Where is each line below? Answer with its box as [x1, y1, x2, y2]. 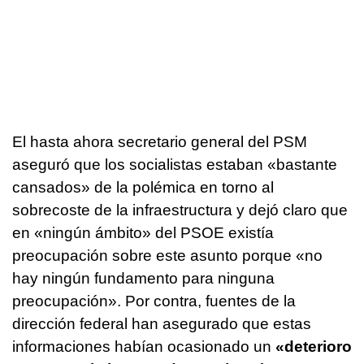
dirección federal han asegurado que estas [12, 314, 311, 332]
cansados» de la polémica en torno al [12, 178, 274, 196]
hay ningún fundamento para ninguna [12, 269, 275, 287]
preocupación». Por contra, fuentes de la [12, 292, 296, 310]
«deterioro [275, 337, 352, 355]
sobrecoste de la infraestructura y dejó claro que [12, 201, 348, 219]
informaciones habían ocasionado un [12, 337, 275, 355]
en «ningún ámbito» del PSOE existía [12, 223, 274, 241]
